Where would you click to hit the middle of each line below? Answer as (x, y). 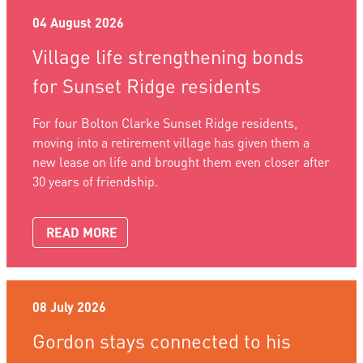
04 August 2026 (78, 23)
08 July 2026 (69, 307)
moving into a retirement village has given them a (171, 143)
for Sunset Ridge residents (147, 86)
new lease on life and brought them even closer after (181, 162)
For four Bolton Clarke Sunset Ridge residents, (165, 123)
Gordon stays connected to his (162, 341)
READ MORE (82, 233)
